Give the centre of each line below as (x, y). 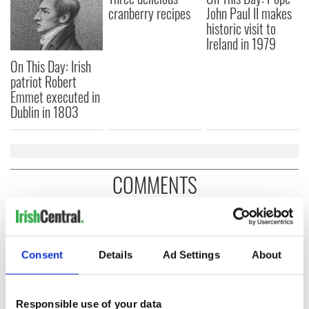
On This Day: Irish (51, 67)
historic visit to (241, 28)
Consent (42, 255)
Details (116, 255)
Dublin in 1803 (44, 112)
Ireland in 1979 (241, 43)
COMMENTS (154, 185)
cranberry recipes (150, 13)
